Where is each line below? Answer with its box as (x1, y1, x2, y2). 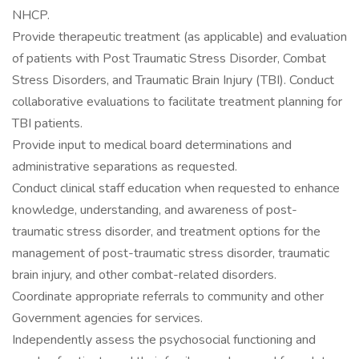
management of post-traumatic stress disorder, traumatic (12, 244, 329, 262)
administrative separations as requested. (12, 158, 237, 175)
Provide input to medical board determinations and (12, 136, 292, 154)
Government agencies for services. (12, 309, 203, 327)
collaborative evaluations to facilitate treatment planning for (12, 93, 342, 111)
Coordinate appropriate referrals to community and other (12, 288, 324, 305)
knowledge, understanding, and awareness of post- (12, 201, 297, 219)
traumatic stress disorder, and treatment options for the (12, 223, 321, 240)
